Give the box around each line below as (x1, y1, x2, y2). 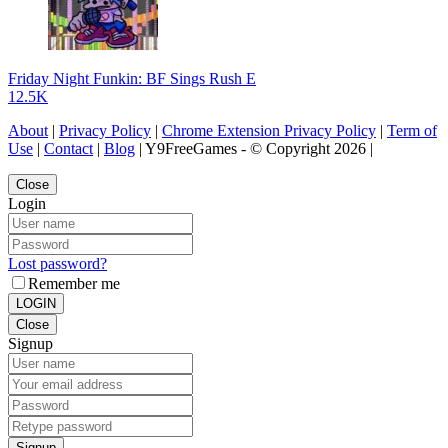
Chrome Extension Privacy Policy (162, 122, 376, 140)
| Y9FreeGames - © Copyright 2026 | (135, 140, 373, 158)
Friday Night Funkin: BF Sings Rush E (8, 70, 256, 88)
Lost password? (8, 255, 107, 273)
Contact (44, 140, 93, 158)
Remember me (28, 275, 120, 293)
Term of (387, 122, 437, 140)
